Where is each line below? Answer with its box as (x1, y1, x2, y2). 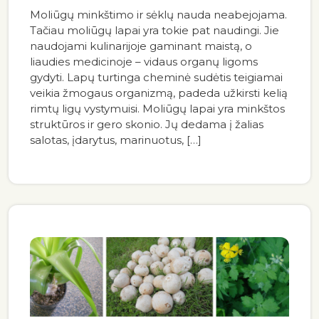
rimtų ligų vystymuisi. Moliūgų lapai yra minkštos (30, 102, 285, 116)
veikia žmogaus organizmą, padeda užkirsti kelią (30, 86, 288, 100)
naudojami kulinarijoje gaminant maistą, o (30, 39, 252, 53)
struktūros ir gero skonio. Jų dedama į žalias (30, 117, 263, 132)
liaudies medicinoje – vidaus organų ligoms (30, 55, 258, 69)
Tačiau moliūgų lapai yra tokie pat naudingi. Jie (30, 23, 279, 38)
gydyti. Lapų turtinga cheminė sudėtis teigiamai (30, 70, 283, 85)
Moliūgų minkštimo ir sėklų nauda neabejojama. (30, 8, 287, 22)
